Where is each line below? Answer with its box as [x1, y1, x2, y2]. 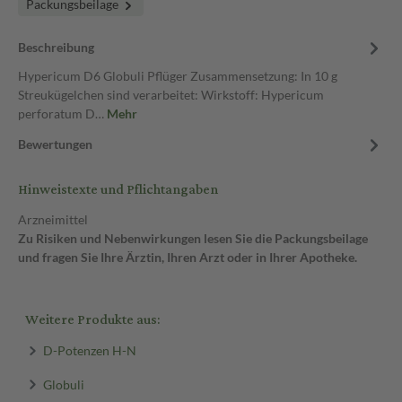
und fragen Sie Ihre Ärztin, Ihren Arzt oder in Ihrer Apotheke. [18, 249, 357, 265]
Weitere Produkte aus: [25, 307, 160, 333]
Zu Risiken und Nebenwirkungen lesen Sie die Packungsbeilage [18, 231, 368, 246]
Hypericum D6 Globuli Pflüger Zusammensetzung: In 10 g [18, 68, 337, 83]
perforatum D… [18, 106, 107, 121]
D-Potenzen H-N [42, 342, 136, 358]
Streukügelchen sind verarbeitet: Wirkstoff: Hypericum [18, 87, 324, 102]
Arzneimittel [18, 212, 88, 227]
